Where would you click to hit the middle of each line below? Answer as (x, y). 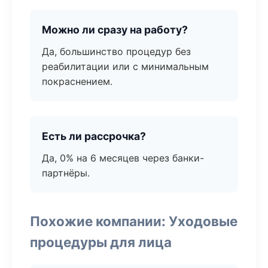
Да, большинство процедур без (116, 51)
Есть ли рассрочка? (94, 136)
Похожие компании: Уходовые (134, 221)
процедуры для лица (101, 242)
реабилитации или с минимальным (125, 66)
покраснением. (77, 81)
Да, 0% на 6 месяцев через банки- (123, 158)
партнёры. (66, 173)
